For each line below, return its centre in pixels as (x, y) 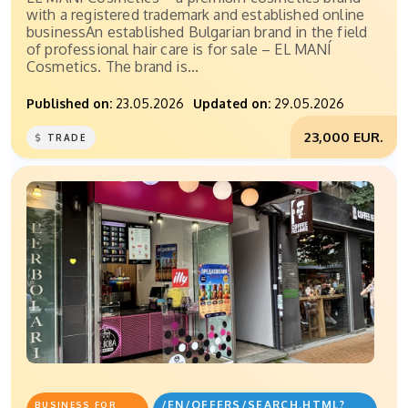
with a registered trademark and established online (196, 15)
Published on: (69, 104)
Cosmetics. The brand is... (113, 67)
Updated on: (232, 104)
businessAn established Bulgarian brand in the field (197, 32)
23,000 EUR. (344, 137)
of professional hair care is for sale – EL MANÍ (179, 50)
